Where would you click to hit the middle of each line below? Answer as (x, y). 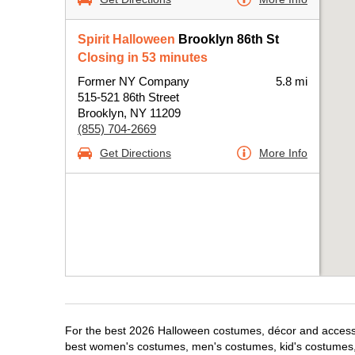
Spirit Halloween (126, 39)
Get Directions (136, 153)
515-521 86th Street (128, 97)
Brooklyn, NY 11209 (129, 113)
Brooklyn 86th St (227, 39)
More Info (283, 153)
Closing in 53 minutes (143, 57)
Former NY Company (134, 81)
